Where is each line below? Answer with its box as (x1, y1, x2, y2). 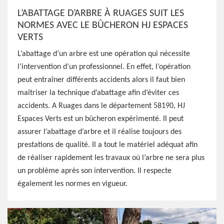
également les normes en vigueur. (17, 180, 127, 188)
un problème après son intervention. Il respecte (17, 167, 171, 175)
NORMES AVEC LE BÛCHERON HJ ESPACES (17, 20, 188, 30)
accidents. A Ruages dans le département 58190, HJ (17, 102, 185, 110)
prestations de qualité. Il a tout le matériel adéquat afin (17, 141, 197, 149)
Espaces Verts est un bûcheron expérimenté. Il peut (17, 115, 183, 123)
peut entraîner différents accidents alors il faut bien (17, 76, 185, 84)
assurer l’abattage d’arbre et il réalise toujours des (17, 128, 181, 136)
